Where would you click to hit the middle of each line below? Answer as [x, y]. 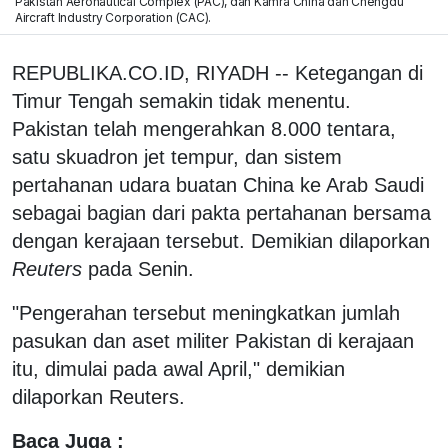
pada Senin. [138, 268]
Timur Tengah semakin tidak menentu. [184, 100]
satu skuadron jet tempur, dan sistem [177, 156]
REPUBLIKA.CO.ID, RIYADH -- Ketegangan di [217, 72]
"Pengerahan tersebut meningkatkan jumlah [206, 312]
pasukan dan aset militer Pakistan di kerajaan [213, 340]
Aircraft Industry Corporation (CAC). [113, 17]
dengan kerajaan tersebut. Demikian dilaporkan [221, 240]
